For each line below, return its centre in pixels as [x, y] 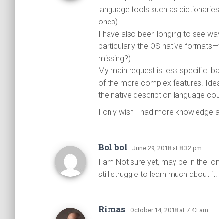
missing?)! [115, 59]
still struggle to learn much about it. [158, 175]
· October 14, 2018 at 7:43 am [168, 210]
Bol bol [114, 147]
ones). [109, 22]
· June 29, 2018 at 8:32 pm [166, 148]
